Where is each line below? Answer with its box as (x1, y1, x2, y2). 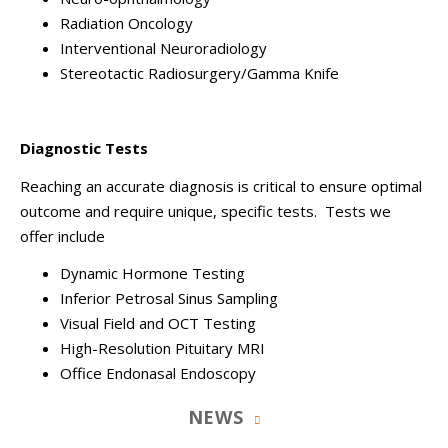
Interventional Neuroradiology (60, 38, 267, 59)
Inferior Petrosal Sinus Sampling (60, 288, 278, 309)
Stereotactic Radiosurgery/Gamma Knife (60, 63, 339, 84)
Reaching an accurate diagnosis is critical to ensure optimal (20, 175, 422, 196)
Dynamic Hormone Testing (60, 263, 245, 284)
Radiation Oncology (60, 13, 193, 34)
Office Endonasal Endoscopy (60, 363, 256, 384)
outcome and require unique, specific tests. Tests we (20, 200, 391, 221)
